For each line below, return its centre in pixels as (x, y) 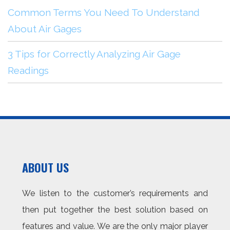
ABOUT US (46, 168)
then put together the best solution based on (115, 210)
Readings (28, 71)
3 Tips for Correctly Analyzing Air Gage (94, 54)
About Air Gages (45, 29)
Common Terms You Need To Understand (104, 13)
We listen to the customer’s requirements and (115, 194)
